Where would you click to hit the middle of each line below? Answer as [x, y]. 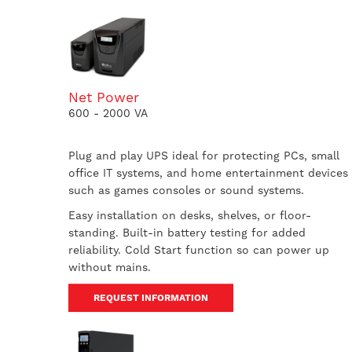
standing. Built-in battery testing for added [187, 233]
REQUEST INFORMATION [151, 298]
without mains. [110, 267]
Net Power [104, 97]
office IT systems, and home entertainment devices [208, 173]
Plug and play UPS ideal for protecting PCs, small [204, 156]
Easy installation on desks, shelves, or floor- [190, 215]
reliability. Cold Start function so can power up [199, 250]
